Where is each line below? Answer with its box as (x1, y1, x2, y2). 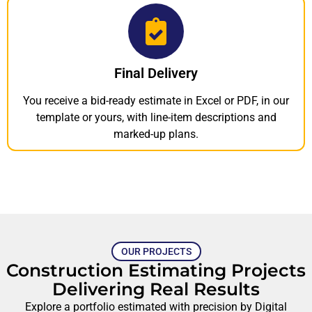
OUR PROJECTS (120, 246, 192, 258)
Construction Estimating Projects (6, 260, 306, 281)
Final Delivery (114, 65, 198, 82)
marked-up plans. (114, 127, 198, 141)
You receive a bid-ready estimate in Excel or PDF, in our (23, 94, 289, 108)
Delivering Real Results (52, 279, 260, 300)
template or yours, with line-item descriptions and (36, 111, 276, 125)
